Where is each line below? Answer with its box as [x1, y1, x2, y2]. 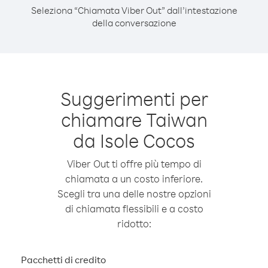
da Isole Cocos [73, 128, 195, 153]
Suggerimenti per [60, 86, 208, 111]
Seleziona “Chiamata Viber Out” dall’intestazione [31, 4, 237, 16]
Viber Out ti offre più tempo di [66, 157, 202, 170]
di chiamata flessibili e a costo [65, 202, 203, 215]
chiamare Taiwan [60, 107, 208, 132]
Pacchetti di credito [21, 254, 106, 266]
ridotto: [117, 217, 151, 230]
